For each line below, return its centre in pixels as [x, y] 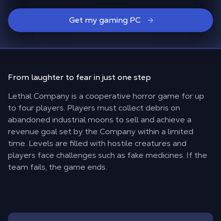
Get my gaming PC [105, 20]
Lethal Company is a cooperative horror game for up [106, 96]
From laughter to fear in [55, 77]
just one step [127, 77]
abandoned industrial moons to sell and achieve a [100, 120]
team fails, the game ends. [57, 167]
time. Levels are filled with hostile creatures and [97, 143]
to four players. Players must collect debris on [94, 108]
